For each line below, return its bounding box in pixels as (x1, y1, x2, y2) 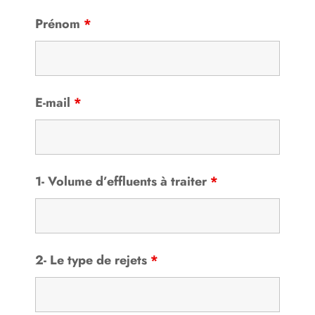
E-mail (34, 94, 74, 112)
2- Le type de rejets (34, 251, 150, 270)
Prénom (34, 15, 84, 34)
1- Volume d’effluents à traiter (34, 172, 210, 191)
